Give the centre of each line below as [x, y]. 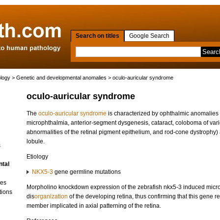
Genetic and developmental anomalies [61, 78]
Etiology [37, 157]
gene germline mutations [87, 172]
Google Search [149, 36]
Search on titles [97, 36]
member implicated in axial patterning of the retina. [94, 206]
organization [51, 196]
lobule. [36, 141]
